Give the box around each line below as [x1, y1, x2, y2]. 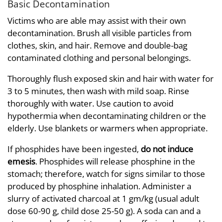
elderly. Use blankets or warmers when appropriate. [7, 122, 208, 134]
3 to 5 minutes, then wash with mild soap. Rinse [7, 85, 189, 97]
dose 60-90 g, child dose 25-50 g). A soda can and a [7, 205, 201, 217]
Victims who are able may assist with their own [7, 14, 186, 26]
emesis [7, 155, 35, 167]
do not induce [141, 143, 193, 155]
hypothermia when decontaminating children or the [7, 110, 206, 121]
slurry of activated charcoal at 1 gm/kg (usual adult [7, 192, 199, 204]
